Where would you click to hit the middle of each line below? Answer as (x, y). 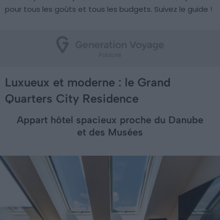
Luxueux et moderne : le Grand (88, 82)
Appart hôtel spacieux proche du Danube (110, 120)
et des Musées (110, 132)
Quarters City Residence (72, 98)
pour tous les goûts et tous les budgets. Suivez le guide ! (109, 9)
